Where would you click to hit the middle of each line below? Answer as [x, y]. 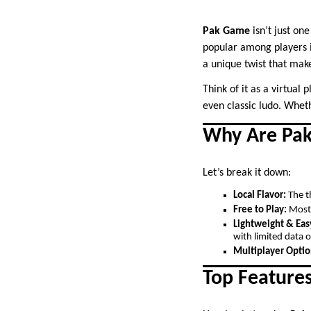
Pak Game [226, 32]
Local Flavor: [260, 196]
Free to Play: [260, 210]
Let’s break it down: [247, 173]
